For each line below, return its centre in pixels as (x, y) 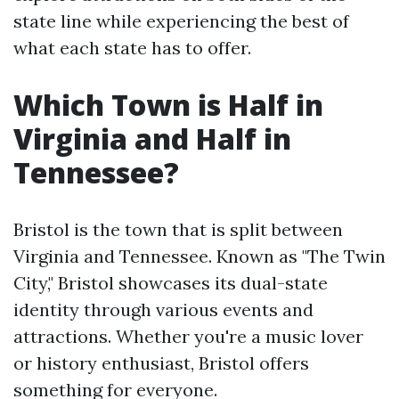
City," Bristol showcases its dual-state (171, 283)
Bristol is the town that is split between (178, 229)
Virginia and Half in (152, 138)
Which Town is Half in (168, 105)
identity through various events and (163, 309)
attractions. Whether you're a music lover (188, 336)
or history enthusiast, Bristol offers (161, 363)
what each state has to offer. (132, 48)
